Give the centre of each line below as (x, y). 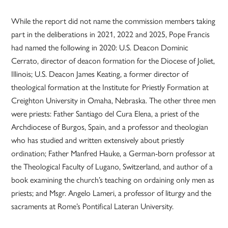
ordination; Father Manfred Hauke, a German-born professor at (113, 153)
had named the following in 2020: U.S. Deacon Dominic (100, 47)
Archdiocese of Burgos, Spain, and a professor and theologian (110, 127)
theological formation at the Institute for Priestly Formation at (110, 87)
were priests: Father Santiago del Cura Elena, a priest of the (105, 113)
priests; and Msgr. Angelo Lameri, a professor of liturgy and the (111, 193)
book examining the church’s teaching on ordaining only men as (113, 180)
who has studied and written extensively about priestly (98, 140)
